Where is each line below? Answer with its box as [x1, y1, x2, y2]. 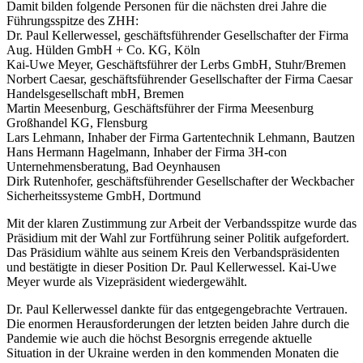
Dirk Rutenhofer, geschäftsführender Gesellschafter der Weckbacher [6, 174, 354, 188]
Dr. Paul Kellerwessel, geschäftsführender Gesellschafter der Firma [6, 28, 348, 42]
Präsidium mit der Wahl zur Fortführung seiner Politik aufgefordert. [6, 231, 349, 245]
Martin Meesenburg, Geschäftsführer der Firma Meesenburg [6, 101, 314, 115]
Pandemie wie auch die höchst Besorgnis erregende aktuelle [6, 331, 312, 345]
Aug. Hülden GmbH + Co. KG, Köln [6, 43, 200, 57]
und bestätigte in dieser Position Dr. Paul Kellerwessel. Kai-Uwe [6, 260, 336, 274]
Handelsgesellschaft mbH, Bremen [6, 87, 184, 100]
